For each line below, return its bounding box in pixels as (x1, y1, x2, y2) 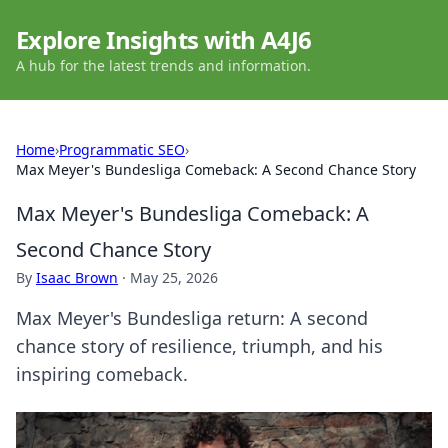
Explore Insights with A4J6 (16, 23, 312, 56)
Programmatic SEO (59, 140, 185, 159)
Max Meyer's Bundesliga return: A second (16, 306, 368, 330)
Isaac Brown (36, 268, 118, 287)
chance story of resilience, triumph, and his (16, 334, 383, 358)
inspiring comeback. (16, 362, 188, 386)
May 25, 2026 (130, 268, 218, 287)
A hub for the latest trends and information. (16, 56, 311, 75)
